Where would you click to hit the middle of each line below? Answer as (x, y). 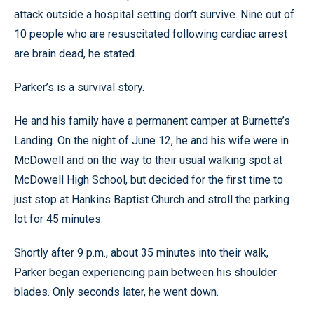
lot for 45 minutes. (59, 219)
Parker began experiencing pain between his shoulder (145, 272)
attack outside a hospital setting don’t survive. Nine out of (154, 14)
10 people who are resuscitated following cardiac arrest (151, 34)
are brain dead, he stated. (75, 53)
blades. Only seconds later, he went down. (116, 292)
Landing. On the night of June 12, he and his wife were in (151, 140)
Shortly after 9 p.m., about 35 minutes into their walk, (141, 252)
